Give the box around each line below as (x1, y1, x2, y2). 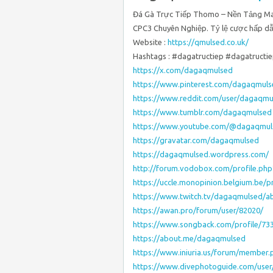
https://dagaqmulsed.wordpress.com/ (133, 150, 269, 158)
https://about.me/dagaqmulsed (133, 234, 246, 243)
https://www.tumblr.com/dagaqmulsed (133, 108, 272, 116)
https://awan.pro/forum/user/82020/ (133, 206, 263, 214)
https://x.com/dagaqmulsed (133, 66, 233, 74)
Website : (133, 38, 168, 46)
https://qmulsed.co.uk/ (168, 38, 249, 46)
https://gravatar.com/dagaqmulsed (133, 136, 259, 144)
